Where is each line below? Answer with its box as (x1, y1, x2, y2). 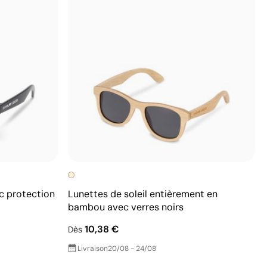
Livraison (77, 243, 108, 253)
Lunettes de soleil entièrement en (68, 187, 218, 200)
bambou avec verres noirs (68, 200, 184, 213)
